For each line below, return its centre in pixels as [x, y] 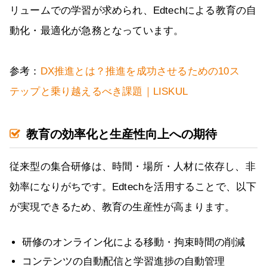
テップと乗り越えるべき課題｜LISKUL [99, 92]
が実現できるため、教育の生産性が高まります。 [122, 207]
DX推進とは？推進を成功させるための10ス [140, 72]
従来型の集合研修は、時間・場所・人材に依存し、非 [133, 167]
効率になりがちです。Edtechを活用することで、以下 [133, 187]
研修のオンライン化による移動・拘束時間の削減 [133, 243]
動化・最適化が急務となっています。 [97, 31]
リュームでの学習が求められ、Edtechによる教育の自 [133, 11]
